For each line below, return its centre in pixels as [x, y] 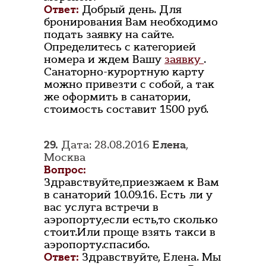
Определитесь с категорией [120, 47]
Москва [65, 158]
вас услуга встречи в [101, 208]
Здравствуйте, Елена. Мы [151, 257]
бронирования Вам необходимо [131, 22]
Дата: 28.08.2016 [105, 145]
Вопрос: [65, 170]
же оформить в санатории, [117, 97]
